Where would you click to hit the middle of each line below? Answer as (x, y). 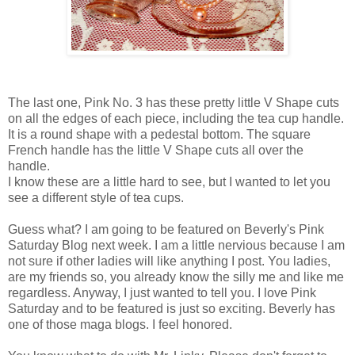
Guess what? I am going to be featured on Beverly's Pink (166, 229)
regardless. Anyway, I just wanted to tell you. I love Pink (162, 292)
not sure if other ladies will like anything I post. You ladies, (169, 261)
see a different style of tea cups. (96, 197)
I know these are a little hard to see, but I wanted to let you (169, 181)
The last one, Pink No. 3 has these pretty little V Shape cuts (174, 102)
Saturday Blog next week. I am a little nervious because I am (176, 245)
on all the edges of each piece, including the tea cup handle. (176, 118)
